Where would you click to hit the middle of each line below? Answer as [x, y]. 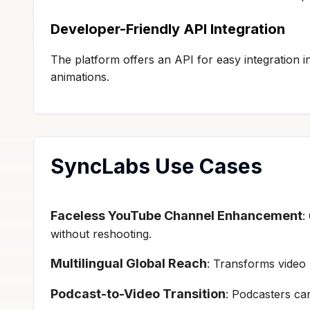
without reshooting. [101, 234]
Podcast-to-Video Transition [138, 293]
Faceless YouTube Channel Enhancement [176, 215]
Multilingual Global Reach [129, 263]
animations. [80, 76]
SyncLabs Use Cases [156, 166]
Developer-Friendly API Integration [168, 29]
